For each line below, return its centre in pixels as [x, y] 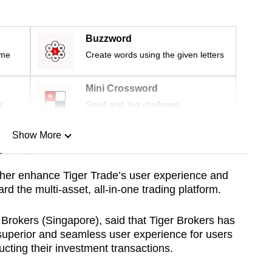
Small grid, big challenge [133, 105]
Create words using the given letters [155, 55]
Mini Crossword [122, 89]
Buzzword [109, 39]
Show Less [36, 197]
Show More [36, 135]
